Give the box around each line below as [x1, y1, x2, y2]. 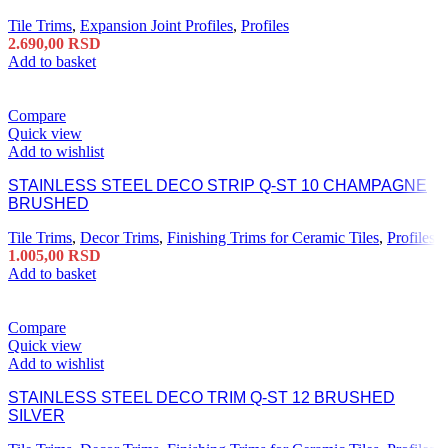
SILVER [8, 407, 65, 425]
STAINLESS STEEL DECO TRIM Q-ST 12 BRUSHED [8, 389, 395, 407]
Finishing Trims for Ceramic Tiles [167, 229, 379, 247]
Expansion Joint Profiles [80, 17, 233, 35]
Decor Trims [80, 229, 159, 247]
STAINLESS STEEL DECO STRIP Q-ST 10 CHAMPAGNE [8, 177, 427, 195]
